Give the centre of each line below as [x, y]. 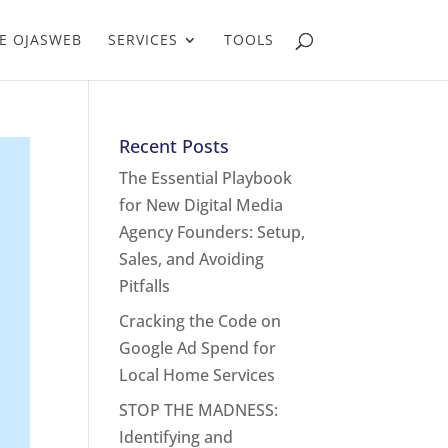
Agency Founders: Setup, [212, 232]
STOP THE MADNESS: [199, 410]
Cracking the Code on [200, 321]
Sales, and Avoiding [192, 259]
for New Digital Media [201, 205]
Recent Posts [174, 146]
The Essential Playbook [206, 178]
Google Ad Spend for [198, 348]
